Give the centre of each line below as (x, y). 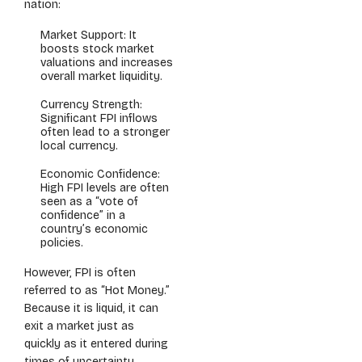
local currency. (79, 146)
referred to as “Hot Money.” (97, 290)
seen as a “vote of (89, 202)
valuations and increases (107, 63)
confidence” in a (83, 215)
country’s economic (94, 229)
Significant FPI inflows (99, 118)
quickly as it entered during (96, 344)
